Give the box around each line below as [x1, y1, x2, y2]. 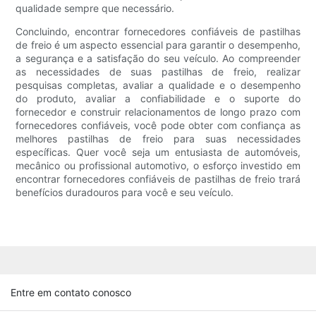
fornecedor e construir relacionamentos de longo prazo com [16, 106, 300, 119]
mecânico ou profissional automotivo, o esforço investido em [16, 159, 300, 172]
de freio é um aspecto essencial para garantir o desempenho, [16, 39, 300, 51]
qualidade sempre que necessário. [16, 2, 175, 15]
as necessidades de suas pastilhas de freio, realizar [16, 66, 300, 78]
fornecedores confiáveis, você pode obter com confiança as [16, 119, 300, 132]
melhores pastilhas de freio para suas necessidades [16, 133, 300, 145]
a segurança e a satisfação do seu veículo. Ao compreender [16, 52, 300, 65]
